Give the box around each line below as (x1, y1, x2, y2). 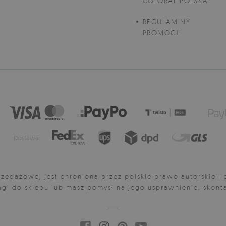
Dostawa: (14, 134, 41, 142)
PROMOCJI (143, 28, 182, 37)
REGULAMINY (143, 17, 191, 26)
